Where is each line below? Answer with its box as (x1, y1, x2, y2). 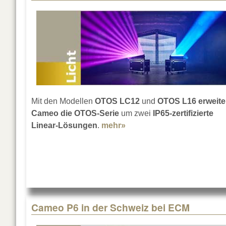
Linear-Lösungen (31, 121, 97, 130)
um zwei (119, 109, 151, 118)
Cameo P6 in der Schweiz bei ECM (31, 200, 190, 215)
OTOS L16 (155, 97, 196, 106)
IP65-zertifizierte (151, 109, 213, 118)
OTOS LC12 (93, 97, 140, 106)
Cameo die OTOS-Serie (31, 109, 119, 118)
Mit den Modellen (31, 97, 93, 106)
